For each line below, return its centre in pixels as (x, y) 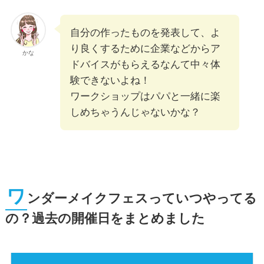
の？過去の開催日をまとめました (105, 218)
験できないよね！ (110, 80)
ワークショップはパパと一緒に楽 (145, 96)
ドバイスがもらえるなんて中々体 (145, 64)
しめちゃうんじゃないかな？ (135, 112)
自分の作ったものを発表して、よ (145, 32)
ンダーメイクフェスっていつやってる (142, 198)
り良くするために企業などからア (145, 48)
